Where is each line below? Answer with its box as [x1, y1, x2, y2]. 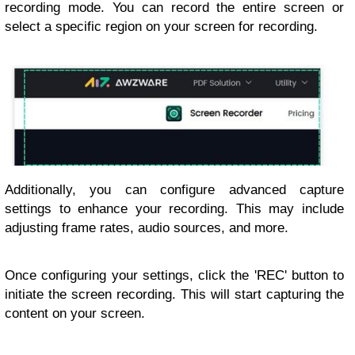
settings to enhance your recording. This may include [5, 200, 344, 216]
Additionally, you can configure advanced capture [5, 181, 344, 197]
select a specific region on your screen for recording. [5, 19, 318, 35]
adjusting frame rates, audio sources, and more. [5, 219, 288, 235]
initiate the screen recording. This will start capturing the [5, 286, 344, 302]
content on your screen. [5, 305, 145, 321]
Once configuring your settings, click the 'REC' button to [5, 267, 344, 283]
